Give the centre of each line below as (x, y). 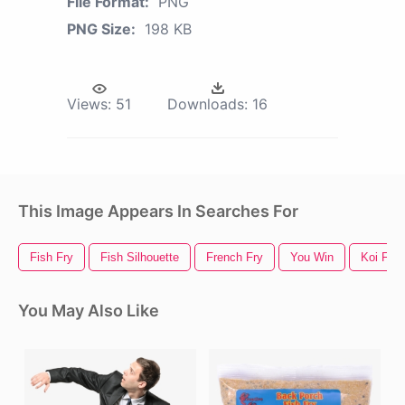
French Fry (235, 258)
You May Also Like (89, 311)
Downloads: (207, 104)
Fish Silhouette (140, 258)
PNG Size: (101, 29)
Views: (89, 104)
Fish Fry (52, 258)
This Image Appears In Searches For (158, 212)
